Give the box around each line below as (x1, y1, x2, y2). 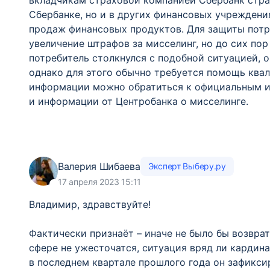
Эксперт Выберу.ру (148, 161, 226, 171)
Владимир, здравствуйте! (29, 198, 151, 210)
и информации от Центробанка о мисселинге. (29, 95, 248, 107)
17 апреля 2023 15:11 (58, 177, 141, 187)
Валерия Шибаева (58, 160, 140, 172)
